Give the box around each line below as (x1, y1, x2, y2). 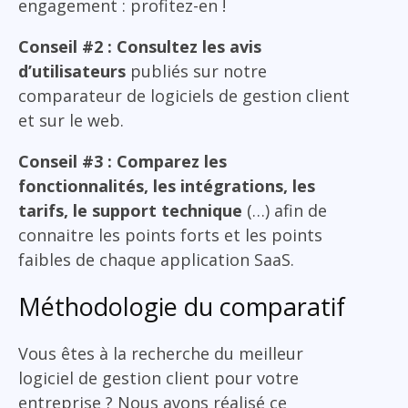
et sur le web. (18, 108, 124, 131)
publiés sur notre (126, 59, 267, 82)
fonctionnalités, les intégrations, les (18, 174, 315, 197)
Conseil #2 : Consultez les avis (18, 35, 261, 57)
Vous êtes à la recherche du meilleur (18, 342, 303, 364)
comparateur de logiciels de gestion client (18, 84, 350, 107)
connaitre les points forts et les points (18, 223, 322, 246)
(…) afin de (242, 199, 327, 221)
